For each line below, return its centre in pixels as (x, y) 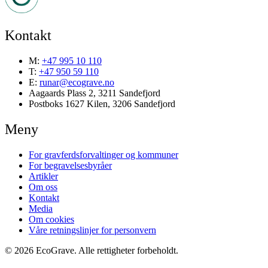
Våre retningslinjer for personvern (92, 230)
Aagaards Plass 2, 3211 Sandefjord (95, 93)
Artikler (43, 176)
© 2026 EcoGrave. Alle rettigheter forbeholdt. (92, 250)
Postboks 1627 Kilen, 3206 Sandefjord (102, 103)
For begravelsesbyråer (70, 165)
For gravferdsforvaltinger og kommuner (103, 154)
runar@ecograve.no (77, 82)
